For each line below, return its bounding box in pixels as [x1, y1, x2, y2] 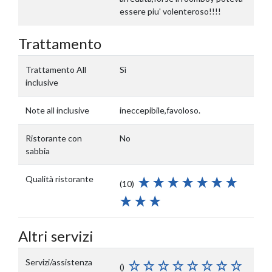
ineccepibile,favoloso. [120, 105, 200, 115]
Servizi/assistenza [25, 257, 92, 267]
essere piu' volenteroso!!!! [120, 6, 221, 16]
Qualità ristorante [25, 174, 93, 184]
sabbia [25, 146, 50, 156]
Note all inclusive [25, 105, 89, 115]
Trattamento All [25, 64, 86, 75]
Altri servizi [18, 227, 93, 245]
